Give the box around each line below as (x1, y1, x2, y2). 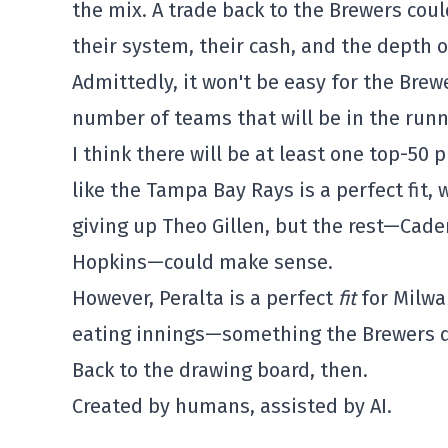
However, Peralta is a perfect (72, 286, 338, 310)
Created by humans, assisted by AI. (72, 394, 392, 418)
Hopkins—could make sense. (72, 250, 333, 274)
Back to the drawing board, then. (72, 358, 368, 382)
